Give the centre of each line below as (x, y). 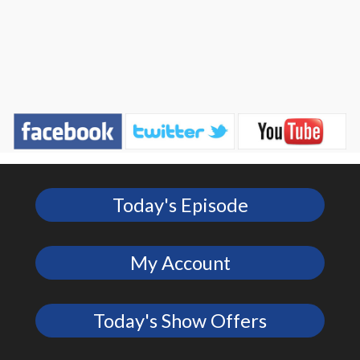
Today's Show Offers (180, 320)
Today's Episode (180, 205)
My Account (180, 262)
